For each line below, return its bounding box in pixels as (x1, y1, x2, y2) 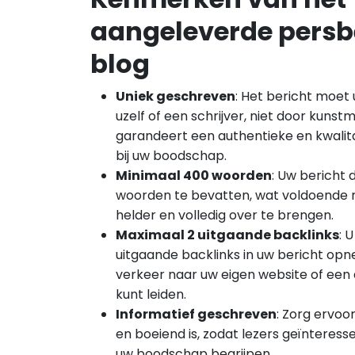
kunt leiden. (116, 285, 186, 303)
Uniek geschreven (116, 87, 235, 105)
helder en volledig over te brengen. (116, 206, 334, 224)
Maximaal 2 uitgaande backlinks (116, 226, 339, 244)
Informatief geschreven (116, 305, 277, 323)
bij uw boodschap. (116, 147, 227, 165)
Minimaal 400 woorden (116, 166, 272, 185)
